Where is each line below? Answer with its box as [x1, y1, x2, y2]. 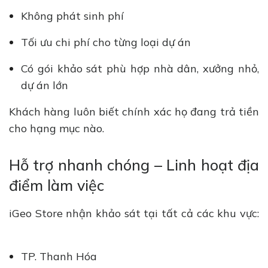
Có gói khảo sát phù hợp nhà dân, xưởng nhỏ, [21, 62, 259, 76]
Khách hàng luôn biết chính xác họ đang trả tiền [9, 105, 259, 119]
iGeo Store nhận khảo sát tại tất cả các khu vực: [9, 206, 259, 221]
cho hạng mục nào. [9, 121, 110, 136]
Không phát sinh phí [21, 9, 127, 23]
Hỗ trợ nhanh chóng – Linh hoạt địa [9, 156, 259, 175]
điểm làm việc [9, 176, 112, 195]
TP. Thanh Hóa [21, 249, 100, 264]
